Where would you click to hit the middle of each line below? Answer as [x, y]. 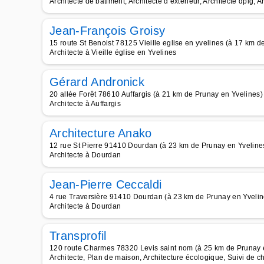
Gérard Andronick [97, 82]
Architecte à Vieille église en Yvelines [113, 52]
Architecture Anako [101, 133]
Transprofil [78, 236]
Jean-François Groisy [108, 31]
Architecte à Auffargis [85, 104]
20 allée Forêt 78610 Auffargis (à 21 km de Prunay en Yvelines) [156, 94]
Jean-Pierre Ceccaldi [106, 184]
